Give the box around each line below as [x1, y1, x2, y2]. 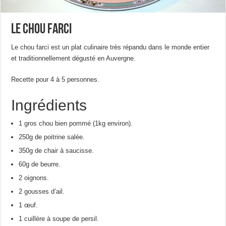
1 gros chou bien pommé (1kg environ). [19, 120, 133, 128]
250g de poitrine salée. [19, 133, 85, 141]
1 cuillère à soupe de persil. [19, 215, 99, 223]
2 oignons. [19, 174, 49, 182]
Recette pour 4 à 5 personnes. [11, 76, 100, 84]
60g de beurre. [19, 160, 61, 168]
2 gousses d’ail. [19, 188, 65, 196]
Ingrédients [11, 97, 87, 114]
